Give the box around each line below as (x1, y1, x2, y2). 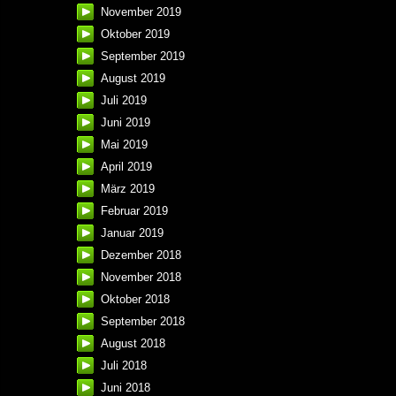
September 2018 (101, 315, 185, 329)
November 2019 (101, 5, 181, 19)
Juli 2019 (101, 94, 147, 108)
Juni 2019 (101, 116, 150, 130)
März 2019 (101, 182, 155, 196)
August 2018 (101, 337, 165, 351)
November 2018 (101, 270, 181, 285)
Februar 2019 (101, 204, 168, 218)
